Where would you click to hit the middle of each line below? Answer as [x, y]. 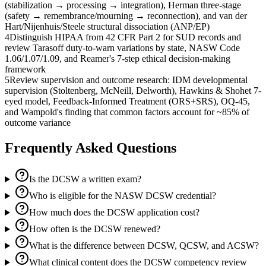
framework [25, 69]
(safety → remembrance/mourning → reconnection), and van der [126, 16]
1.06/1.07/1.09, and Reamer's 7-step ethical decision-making [118, 59]
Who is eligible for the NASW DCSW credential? [122, 196]
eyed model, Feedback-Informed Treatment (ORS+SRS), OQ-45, [127, 102]
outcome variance [38, 123]
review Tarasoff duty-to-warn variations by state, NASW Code [122, 48]
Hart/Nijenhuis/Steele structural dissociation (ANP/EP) [107, 27]
